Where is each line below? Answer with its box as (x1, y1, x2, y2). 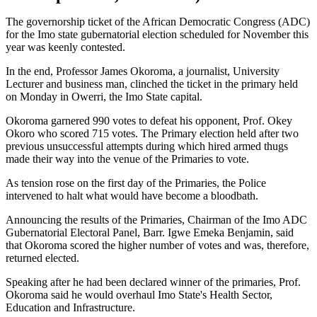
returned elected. (6, 252, 79, 265)
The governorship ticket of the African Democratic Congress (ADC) (6, 16, 310, 28)
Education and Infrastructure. (6, 301, 135, 314)
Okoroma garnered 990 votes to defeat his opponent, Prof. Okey (6, 115, 292, 127)
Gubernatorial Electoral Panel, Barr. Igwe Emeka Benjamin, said (6, 226, 294, 239)
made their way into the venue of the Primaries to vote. (6, 153, 249, 166)
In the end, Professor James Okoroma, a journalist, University (6, 65, 279, 78)
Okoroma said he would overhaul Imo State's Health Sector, (6, 289, 272, 301)
